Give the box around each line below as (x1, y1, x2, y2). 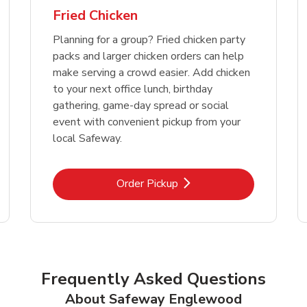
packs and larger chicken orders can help (53, 48, 244, 64)
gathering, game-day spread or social (53, 97, 229, 113)
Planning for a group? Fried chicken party (53, 32, 245, 47)
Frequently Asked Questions (41, 267, 266, 290)
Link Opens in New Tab (152, 175, 265, 191)
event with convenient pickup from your (53, 114, 241, 130)
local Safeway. (53, 130, 122, 146)
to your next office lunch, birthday (53, 81, 212, 97)
